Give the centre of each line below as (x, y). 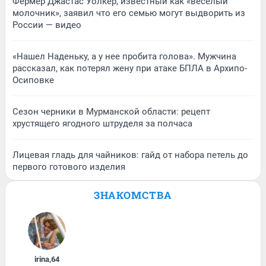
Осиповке (33, 80)
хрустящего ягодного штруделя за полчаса (102, 123)
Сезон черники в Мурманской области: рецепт (111, 111)
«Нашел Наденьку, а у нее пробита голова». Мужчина (124, 56)
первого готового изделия (69, 167)
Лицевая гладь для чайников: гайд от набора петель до (130, 155)
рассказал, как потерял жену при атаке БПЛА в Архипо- (130, 68)
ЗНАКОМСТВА (133, 195)
